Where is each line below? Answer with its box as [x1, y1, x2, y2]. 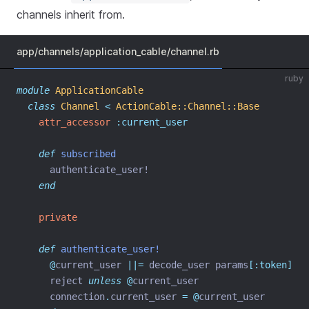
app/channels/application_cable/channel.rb [17, 46, 219, 57]
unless [88, 275, 121, 286]
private [39, 212, 77, 223]
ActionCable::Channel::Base [116, 101, 259, 112]
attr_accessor [39, 117, 110, 128]
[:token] [248, 259, 292, 270]
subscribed [61, 148, 116, 159]
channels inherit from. [17, 8, 125, 21]
